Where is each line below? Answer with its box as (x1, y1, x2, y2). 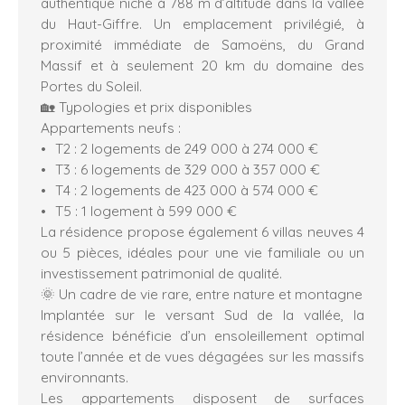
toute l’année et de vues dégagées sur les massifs (41, 346, 364, 365)
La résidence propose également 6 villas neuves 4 (41, 221, 364, 240)
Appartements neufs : (41, 118, 181, 137)
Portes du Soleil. (41, 76, 142, 95)
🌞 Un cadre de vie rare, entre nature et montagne (41, 284, 363, 303)
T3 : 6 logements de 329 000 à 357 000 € (54, 159, 320, 178)
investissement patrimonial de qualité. (41, 263, 282, 282)
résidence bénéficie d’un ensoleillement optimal (41, 325, 364, 344)
